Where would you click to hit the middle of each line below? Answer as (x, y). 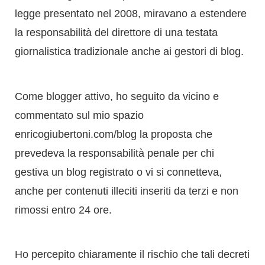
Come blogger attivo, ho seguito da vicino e (117, 13)
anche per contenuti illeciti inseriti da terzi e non (127, 108)
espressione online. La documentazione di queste (132, 247)
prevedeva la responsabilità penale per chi (114, 70)
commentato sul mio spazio (79, 32)
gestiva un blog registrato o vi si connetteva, (118, 89)
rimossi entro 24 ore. (63, 127)
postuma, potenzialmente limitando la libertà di (124, 228)
